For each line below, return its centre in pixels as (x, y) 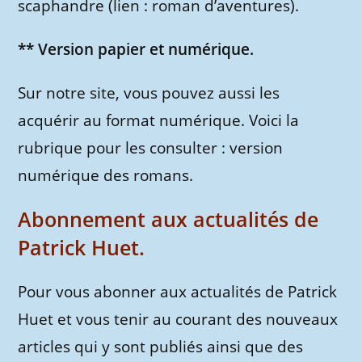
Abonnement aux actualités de (168, 219)
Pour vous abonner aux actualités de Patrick (178, 292)
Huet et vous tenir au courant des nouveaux (178, 319)
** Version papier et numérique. (136, 49)
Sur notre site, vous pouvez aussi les (149, 93)
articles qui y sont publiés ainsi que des (161, 347)
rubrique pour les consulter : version (151, 148)
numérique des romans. (106, 175)
